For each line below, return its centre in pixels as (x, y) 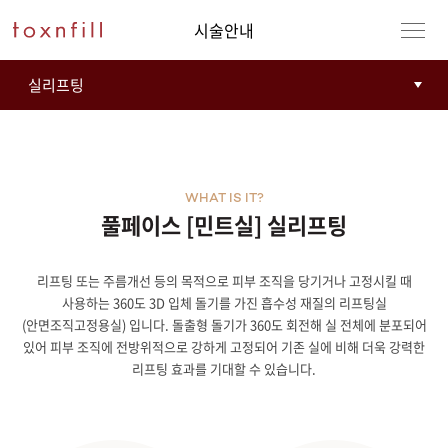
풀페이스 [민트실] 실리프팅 (224, 224)
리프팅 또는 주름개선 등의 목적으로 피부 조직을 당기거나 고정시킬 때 (224, 280)
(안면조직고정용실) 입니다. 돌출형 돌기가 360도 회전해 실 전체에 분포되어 (224, 324)
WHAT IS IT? (224, 199)
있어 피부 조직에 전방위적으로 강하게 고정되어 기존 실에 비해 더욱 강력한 (224, 346)
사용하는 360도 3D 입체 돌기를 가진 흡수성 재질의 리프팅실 (224, 302)
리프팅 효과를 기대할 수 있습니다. (224, 368)
